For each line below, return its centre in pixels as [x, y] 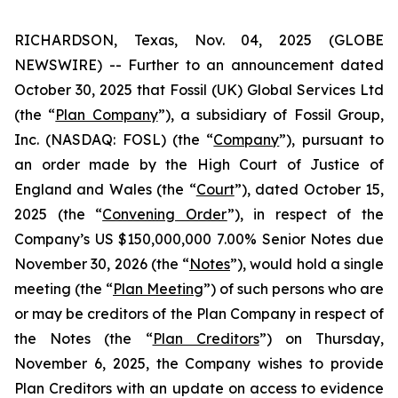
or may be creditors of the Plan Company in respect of [199, 314]
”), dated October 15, [309, 189]
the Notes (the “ [84, 338]
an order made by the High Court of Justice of [199, 164]
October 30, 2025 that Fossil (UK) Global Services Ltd [199, 90]
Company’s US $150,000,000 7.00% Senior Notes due [199, 239]
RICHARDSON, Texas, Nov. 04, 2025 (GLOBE [199, 40]
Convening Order [165, 214]
